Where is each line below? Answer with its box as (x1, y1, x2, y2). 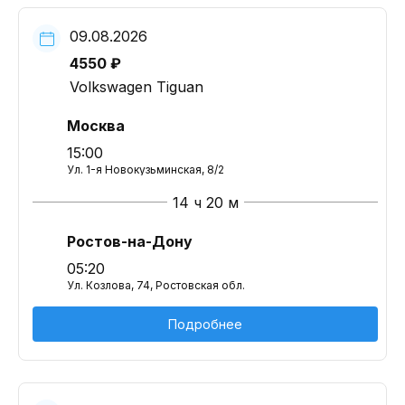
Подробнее (168, 316, 242, 332)
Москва (67, 117, 125, 135)
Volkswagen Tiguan (70, 78, 203, 96)
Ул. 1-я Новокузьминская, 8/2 (67, 163, 224, 176)
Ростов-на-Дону (67, 232, 193, 250)
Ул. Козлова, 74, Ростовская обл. (67, 278, 245, 292)
